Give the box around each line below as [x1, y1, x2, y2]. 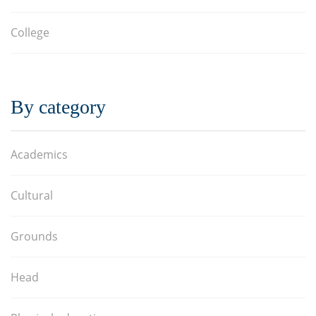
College [11, 24, 49, 40]
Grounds [11, 229, 58, 245]
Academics [11, 147, 68, 163]
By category [11, 95, 106, 118]
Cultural [11, 188, 53, 204]
